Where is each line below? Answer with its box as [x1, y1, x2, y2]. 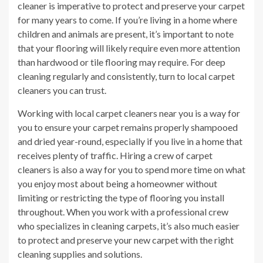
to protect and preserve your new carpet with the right [18, 234, 234, 246]
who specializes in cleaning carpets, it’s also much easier [18, 220, 240, 232]
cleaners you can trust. [18, 85, 106, 96]
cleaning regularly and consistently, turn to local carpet [18, 70, 235, 82]
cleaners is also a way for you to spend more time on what [18, 164, 245, 176]
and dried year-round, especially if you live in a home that [18, 136, 242, 147]
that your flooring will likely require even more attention [18, 42, 240, 54]
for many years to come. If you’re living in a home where [18, 14, 237, 26]
